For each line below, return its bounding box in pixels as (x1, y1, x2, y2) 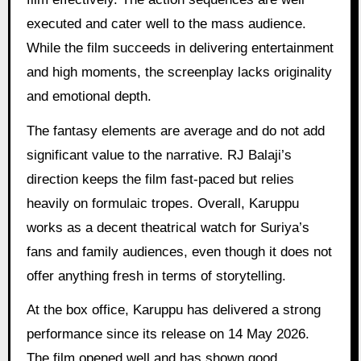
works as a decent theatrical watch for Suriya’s (26, 219, 309, 235)
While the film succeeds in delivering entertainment (26, 39, 334, 56)
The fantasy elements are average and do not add (26, 122, 325, 139)
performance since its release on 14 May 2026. (26, 326, 309, 342)
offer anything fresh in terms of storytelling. (26, 268, 286, 284)
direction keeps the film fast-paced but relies (26, 171, 294, 187)
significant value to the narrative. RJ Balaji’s (26, 147, 292, 163)
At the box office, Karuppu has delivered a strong (26, 302, 321, 318)
